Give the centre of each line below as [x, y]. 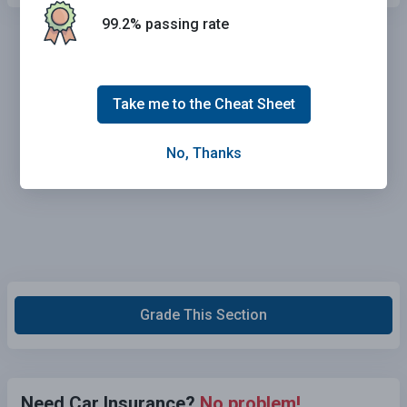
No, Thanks [203, 154]
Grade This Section [203, 314]
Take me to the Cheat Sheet [203, 104]
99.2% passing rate [166, 24]
